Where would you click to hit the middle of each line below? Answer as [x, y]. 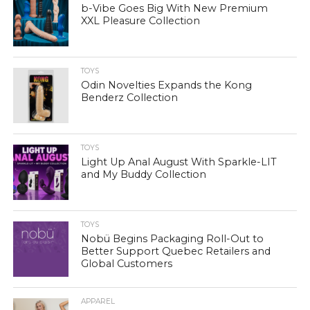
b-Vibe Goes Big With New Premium [175, 9]
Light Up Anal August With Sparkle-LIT [179, 162]
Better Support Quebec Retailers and [176, 252]
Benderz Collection [130, 98]
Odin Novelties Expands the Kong [167, 85]
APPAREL [98, 302]
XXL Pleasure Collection [141, 21]
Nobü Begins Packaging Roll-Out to [173, 239]
